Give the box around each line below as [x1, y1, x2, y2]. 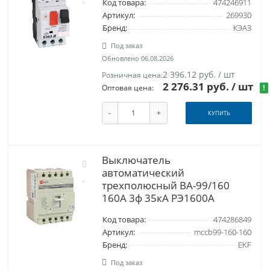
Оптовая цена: [101, 83, 154, 93]
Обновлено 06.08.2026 [101, 54, 174, 63]
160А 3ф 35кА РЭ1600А [101, 190, 215, 205]
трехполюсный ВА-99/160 [101, 178, 230, 192]
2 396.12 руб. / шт [163, 69, 236, 81]
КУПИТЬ [207, 109, 230, 118]
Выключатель [101, 152, 171, 167]
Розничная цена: [101, 70, 163, 81]
